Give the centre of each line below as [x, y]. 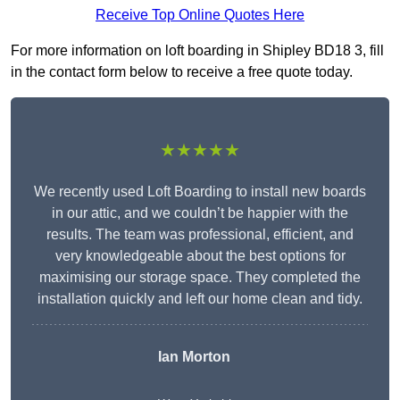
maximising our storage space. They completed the [200, 278]
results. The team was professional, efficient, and [200, 235]
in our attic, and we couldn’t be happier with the [200, 213]
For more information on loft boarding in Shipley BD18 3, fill [197, 51]
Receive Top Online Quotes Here [200, 15]
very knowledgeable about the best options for [200, 256]
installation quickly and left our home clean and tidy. [200, 299]
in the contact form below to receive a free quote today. [182, 72]
